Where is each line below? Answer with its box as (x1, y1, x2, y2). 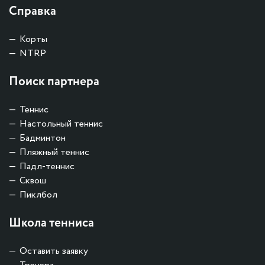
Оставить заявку (20, 244, 88, 258)
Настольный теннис (20, 117, 103, 131)
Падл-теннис (20, 159, 75, 173)
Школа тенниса (9, 214, 94, 232)
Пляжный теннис (20, 145, 89, 159)
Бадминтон (20, 131, 66, 145)
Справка (9, 2, 56, 21)
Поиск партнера (9, 72, 99, 91)
